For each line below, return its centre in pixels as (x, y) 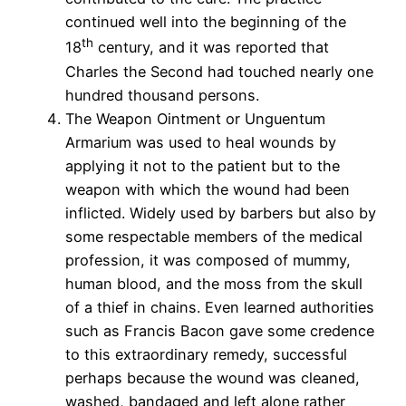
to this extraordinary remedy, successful (206, 354)
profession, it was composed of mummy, (208, 260)
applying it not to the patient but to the (203, 165)
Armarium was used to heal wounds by (201, 142)
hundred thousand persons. (162, 95)
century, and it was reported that (211, 48)
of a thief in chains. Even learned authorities (220, 307)
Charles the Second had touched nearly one (219, 71)
